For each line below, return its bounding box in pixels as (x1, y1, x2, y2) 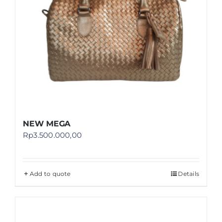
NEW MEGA (23, 119, 71, 128)
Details (178, 170, 199, 177)
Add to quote (30, 170, 71, 177)
